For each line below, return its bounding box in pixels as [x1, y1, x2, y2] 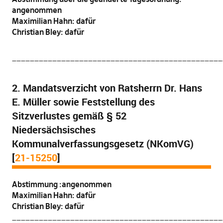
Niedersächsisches [11, 123, 96, 136]
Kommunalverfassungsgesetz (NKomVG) [11, 137, 194, 150]
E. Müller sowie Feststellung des [11, 95, 155, 109]
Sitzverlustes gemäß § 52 [11, 109, 126, 122]
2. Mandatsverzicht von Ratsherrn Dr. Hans [11, 81, 202, 95]
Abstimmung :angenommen [11, 179, 111, 189]
